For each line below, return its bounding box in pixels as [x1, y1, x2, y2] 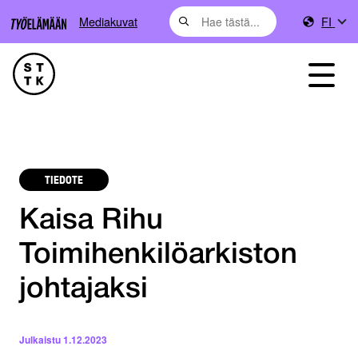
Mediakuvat [79, 13, 137, 30]
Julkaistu [19, 332, 61, 348]
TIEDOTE [45, 172, 83, 187]
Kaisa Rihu [19, 208, 163, 235]
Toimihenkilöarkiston [19, 242, 297, 269]
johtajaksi [19, 276, 148, 304]
